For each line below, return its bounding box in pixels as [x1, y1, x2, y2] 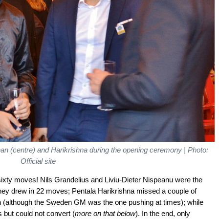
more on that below [75, 209, 135, 218]
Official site [20, 157, 56, 166]
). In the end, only [135, 209, 190, 218]
